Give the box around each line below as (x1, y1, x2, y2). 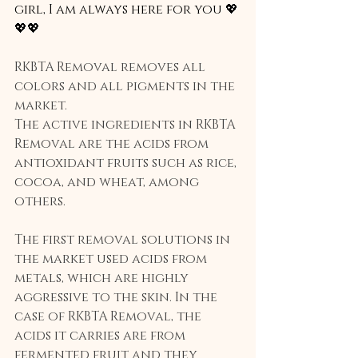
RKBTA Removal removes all (14, 58, 209, 76)
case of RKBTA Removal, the (14, 307, 205, 325)
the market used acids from (14, 249, 210, 268)
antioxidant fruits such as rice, (14, 153, 240, 172)
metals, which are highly (14, 268, 192, 287)
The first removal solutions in (14, 230, 233, 249)
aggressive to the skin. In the (14, 288, 221, 306)
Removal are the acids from (14, 134, 212, 153)
